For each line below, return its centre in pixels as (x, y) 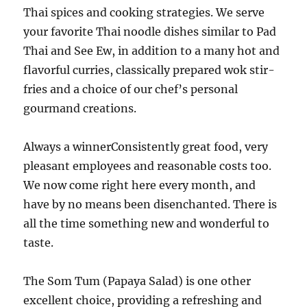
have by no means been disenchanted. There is (150, 204)
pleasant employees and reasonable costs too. (148, 166)
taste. (39, 243)
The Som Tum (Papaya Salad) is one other (137, 281)
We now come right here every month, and (140, 185)
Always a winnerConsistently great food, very (146, 147)
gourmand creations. (80, 108)
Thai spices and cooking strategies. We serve (144, 12)
